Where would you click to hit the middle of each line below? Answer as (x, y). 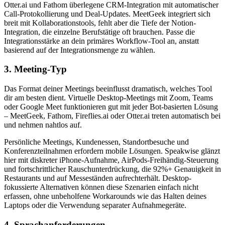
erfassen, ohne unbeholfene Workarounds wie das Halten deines (105, 196)
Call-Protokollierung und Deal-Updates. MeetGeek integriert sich (107, 14)
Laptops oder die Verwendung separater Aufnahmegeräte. (95, 205)
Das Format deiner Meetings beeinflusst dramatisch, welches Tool (108, 89)
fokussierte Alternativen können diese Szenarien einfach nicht (101, 187)
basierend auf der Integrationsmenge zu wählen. (80, 50)
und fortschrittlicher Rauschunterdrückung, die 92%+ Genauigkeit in (113, 169)
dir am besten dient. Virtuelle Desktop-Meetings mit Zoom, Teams (108, 98)
